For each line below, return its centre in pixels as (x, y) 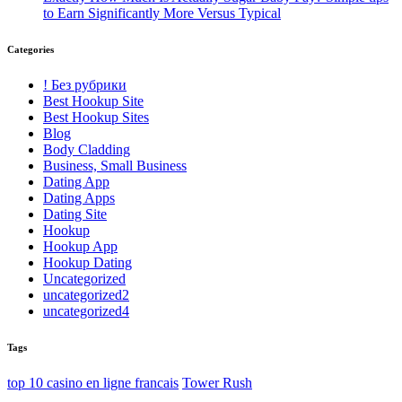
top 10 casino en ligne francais (93, 382)
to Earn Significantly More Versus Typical (162, 13)
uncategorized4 (86, 310)
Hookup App (80, 246)
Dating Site (75, 214)
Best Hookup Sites (96, 117)
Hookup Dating (87, 262)
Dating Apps (79, 197)
